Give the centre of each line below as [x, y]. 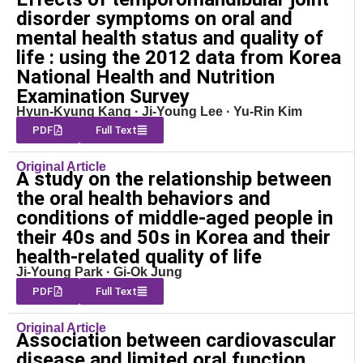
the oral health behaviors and [143, 199]
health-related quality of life [139, 257]
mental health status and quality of [170, 38]
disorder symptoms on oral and [154, 18]
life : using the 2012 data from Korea [179, 57]
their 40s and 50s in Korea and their [173, 238]
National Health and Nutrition [145, 77]
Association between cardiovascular [176, 340]
